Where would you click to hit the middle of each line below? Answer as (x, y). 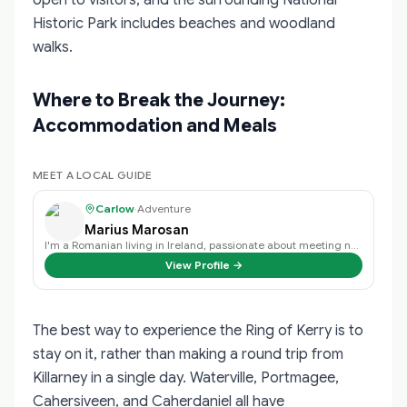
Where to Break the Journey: (159, 100)
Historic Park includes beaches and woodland (184, 23)
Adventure (164, 208)
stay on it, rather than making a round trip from (188, 354)
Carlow (115, 208)
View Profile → (203, 264)
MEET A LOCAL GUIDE (93, 174)
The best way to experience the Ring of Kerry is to (198, 330)
